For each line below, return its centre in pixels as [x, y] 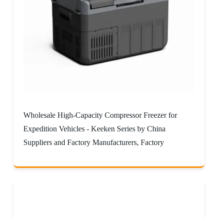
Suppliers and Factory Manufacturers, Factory [94, 142]
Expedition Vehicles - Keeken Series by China [94, 128]
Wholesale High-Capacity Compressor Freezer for [100, 115]
